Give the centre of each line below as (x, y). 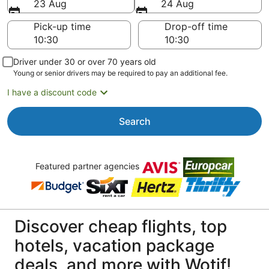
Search (134, 121)
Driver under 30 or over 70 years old (85, 62)
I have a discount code (52, 92)
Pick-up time (62, 26)
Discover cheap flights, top (121, 226)
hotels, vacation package (114, 246)
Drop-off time (196, 26)
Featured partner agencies (88, 166)
